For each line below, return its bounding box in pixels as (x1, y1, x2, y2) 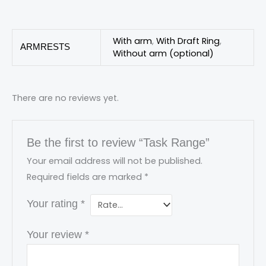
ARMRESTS (20, 42, 71, 52)
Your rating (27, 197, 81, 210)
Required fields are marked (27, 170, 145, 183)
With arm (112, 34, 152, 47)
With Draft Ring (156, 34, 220, 47)
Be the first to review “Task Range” (27, 135, 210, 149)
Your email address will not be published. (27, 154, 203, 167)
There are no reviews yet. (12, 91, 119, 104)
